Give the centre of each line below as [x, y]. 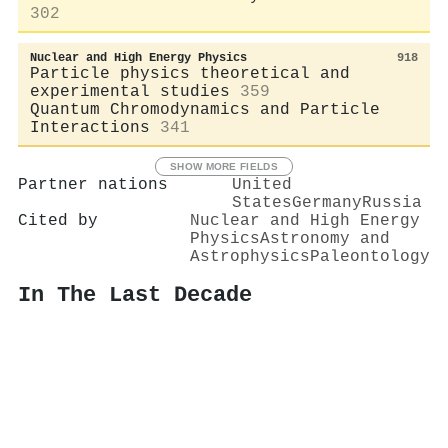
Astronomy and [325, 238]
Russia [392, 202]
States [262, 202]
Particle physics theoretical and [190, 73]
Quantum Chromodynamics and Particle [205, 109]
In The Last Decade [135, 295]
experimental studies [130, 91]
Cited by [58, 220]
